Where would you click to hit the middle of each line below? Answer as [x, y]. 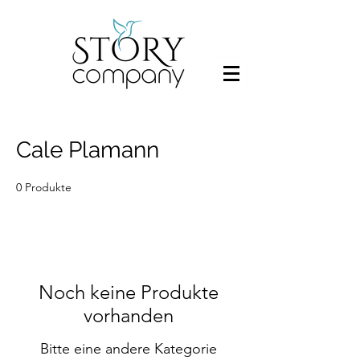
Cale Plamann [88, 150]
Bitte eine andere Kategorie [129, 349]
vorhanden [129, 315]
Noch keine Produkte [129, 292]
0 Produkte [44, 187]
